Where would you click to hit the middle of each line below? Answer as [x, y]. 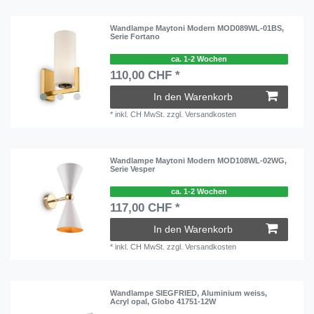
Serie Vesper [133, 169]
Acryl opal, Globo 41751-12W [163, 302]
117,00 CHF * [145, 208]
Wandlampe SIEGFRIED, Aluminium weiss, [189, 293]
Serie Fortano [135, 37]
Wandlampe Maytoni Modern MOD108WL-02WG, [199, 161]
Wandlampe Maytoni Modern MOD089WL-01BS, [197, 28]
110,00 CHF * [145, 75]
